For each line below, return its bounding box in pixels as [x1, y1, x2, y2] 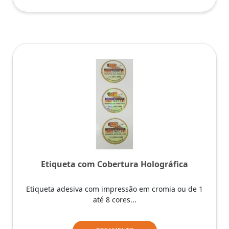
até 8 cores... [93, 194, 136, 204]
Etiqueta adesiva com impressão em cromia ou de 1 [26, 184, 203, 194]
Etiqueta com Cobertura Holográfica [41, 158, 188, 170]
